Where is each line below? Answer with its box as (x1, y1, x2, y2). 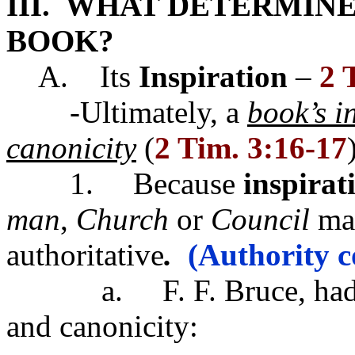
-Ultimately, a (6, 95, 247, 130)
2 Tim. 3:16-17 (155, 131, 347, 166)
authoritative (6, 238, 164, 273)
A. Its (38, 59, 139, 94)
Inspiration (139, 59, 288, 94)
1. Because (6, 166, 243, 201)
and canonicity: (6, 309, 198, 344)
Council (211, 202, 310, 237)
